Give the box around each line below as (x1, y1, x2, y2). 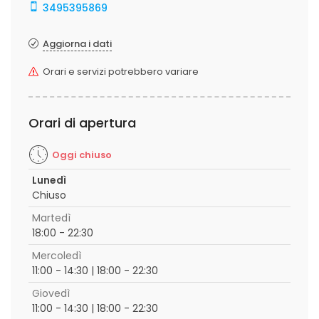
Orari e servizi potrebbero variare (43, 65, 199, 78)
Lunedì (32, 173, 66, 187)
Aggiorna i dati (43, 37, 112, 51)
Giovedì (32, 286, 70, 300)
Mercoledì (32, 249, 81, 263)
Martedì (32, 211, 70, 225)
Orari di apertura (28, 114, 136, 132)
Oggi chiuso (52, 148, 112, 162)
